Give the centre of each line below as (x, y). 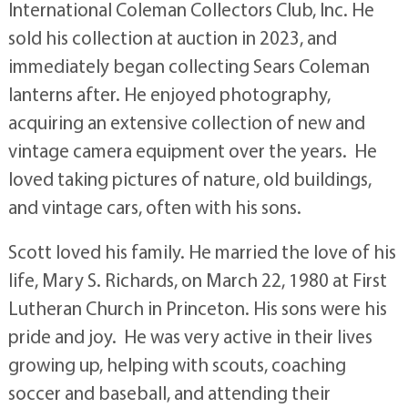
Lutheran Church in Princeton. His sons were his (197, 307)
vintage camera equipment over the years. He (192, 150)
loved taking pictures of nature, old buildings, (189, 178)
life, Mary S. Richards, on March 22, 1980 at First (197, 279)
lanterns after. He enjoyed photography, (169, 93)
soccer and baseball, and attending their (169, 392)
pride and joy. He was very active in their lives (190, 336)
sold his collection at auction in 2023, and (172, 37)
